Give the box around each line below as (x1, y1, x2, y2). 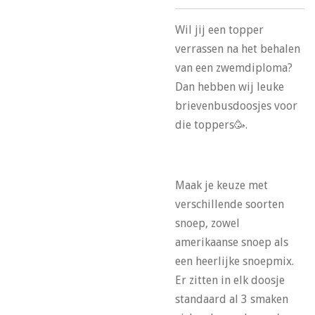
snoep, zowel (175, 216, 240, 230)
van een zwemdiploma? (175, 60, 292, 75)
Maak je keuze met (175, 178, 268, 192)
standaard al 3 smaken (175, 292, 288, 306)
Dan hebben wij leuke (175, 79, 284, 94)
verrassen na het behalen (175, 41, 300, 56)
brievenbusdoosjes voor (175, 98, 297, 112)
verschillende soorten (175, 197, 284, 211)
